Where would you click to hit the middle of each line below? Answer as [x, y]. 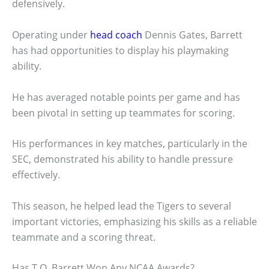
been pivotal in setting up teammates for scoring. [123, 113]
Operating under [51, 35]
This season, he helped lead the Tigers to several [122, 206]
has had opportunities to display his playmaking [120, 51]
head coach [116, 35]
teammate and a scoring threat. [84, 237]
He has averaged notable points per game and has [126, 97]
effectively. [36, 175]
